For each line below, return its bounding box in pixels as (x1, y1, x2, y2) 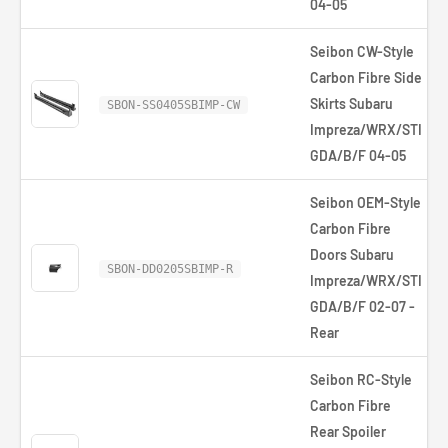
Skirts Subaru (310, 95, 393, 112)
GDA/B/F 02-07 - (310, 298, 415, 315)
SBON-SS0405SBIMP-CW (107, 98, 240, 112)
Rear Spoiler (310, 423, 386, 440)
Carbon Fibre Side (310, 69, 422, 86)
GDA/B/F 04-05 (310, 147, 406, 164)
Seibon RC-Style (310, 371, 412, 388)
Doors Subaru (310, 246, 394, 263)
